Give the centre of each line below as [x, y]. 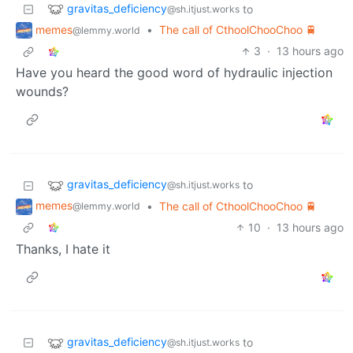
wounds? [42, 92]
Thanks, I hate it [63, 249]
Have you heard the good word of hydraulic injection [174, 73]
